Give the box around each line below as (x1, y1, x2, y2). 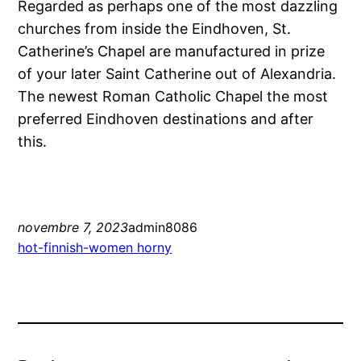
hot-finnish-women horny (18, 239, 172, 256)
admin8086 (128, 219, 198, 236)
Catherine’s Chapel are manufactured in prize (18, 43, 326, 60)
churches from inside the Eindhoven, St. (18, 20, 292, 38)
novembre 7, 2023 (18, 219, 129, 236)
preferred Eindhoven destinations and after (18, 110, 314, 128)
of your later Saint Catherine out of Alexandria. (18, 65, 337, 83)
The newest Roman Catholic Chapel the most (18, 88, 329, 106)
